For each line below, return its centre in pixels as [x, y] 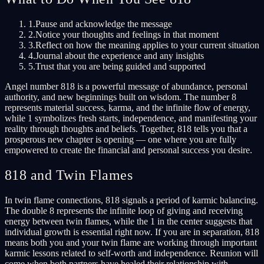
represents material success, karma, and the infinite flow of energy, [128, 107]
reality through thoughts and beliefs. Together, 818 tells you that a [126, 128]
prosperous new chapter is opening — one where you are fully [121, 139]
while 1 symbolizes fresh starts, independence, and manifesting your [131, 118]
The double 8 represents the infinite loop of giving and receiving [124, 210]
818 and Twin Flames [69, 175]
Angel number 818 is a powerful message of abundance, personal [126, 86]
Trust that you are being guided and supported [121, 66]
